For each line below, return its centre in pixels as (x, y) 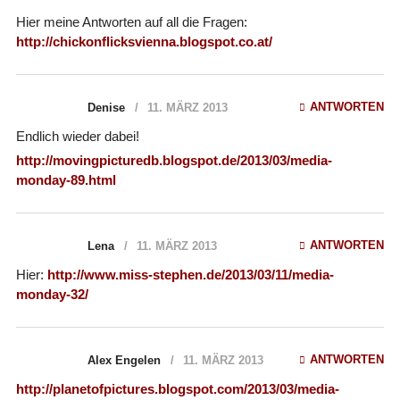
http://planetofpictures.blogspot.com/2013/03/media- (177, 388)
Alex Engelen (124, 360)
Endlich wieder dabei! (77, 136)
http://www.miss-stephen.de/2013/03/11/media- (190, 274)
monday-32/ (52, 294)
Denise (106, 107)
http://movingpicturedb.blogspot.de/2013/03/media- (174, 160)
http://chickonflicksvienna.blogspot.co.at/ (144, 41)
